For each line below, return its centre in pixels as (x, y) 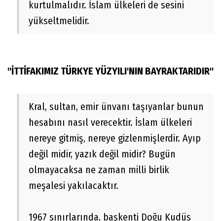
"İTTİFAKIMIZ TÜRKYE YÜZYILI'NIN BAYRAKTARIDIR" (110, 71)
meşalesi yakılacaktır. (74, 186)
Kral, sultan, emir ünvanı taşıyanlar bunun (116, 107)
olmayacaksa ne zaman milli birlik (99, 170)
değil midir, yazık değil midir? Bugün (102, 154)
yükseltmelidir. (59, 21)
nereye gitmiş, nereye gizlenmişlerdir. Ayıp (115, 138)
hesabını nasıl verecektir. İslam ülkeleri (110, 123)
